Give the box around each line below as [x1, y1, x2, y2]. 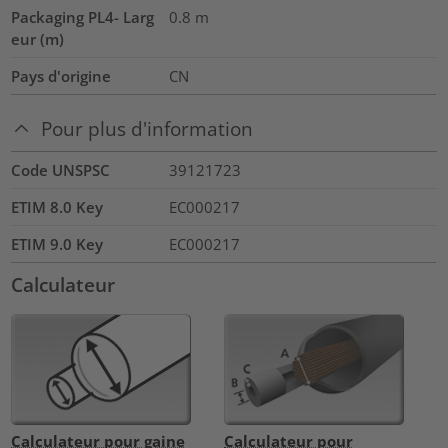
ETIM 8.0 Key [11, 196, 104, 217]
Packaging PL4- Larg [11, 7, 155, 28]
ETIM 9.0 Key [11, 233, 104, 254]
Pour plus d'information [41, 115, 254, 141]
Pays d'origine [11, 66, 112, 87]
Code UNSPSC [11, 159, 111, 180]
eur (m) [11, 29, 65, 50]
